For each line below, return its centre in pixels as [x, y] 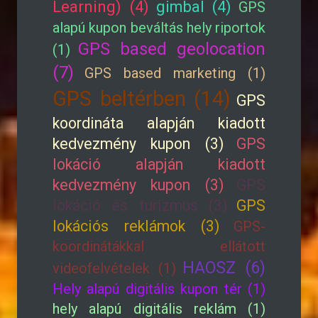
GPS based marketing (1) [175, 73]
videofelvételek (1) [114, 268]
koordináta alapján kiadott [159, 123]
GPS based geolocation [172, 49]
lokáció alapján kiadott [159, 164]
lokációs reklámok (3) [136, 226]
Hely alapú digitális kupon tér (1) [159, 289]
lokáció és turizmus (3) [140, 205]
